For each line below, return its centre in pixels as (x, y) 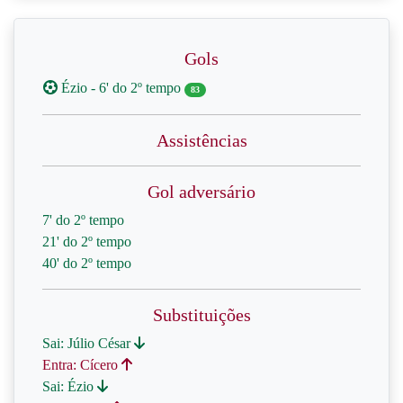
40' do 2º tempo (87, 263)
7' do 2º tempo (83, 220)
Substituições (201, 315)
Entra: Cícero (82, 365)
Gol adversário (201, 192)
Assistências (201, 140)
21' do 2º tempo (87, 242)
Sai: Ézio (70, 386)
